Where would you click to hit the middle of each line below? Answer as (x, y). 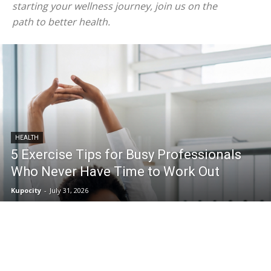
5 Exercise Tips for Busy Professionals (126, 155)
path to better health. (61, 22)
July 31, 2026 (69, 190)
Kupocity (26, 190)
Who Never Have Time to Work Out (115, 171)
